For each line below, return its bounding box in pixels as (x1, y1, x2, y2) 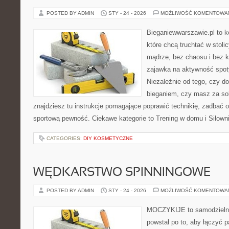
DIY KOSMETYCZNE (83, 135, 133, 141)
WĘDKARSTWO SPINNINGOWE (33, 167, 211, 178)
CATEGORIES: (47, 135, 83, 141)
